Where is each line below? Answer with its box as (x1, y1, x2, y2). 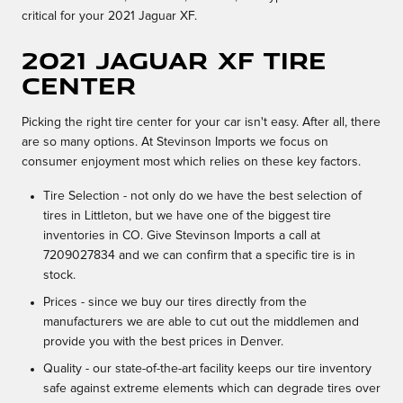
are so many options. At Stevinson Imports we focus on (22, 136, 328, 149)
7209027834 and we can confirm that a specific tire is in (43, 249, 355, 263)
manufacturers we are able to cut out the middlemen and (43, 316, 359, 329)
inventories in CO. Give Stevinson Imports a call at (43, 229, 320, 243)
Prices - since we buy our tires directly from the (43, 296, 307, 309)
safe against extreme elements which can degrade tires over (43, 382, 381, 396)
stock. (43, 269, 76, 282)
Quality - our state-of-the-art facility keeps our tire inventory (43, 363, 372, 376)
